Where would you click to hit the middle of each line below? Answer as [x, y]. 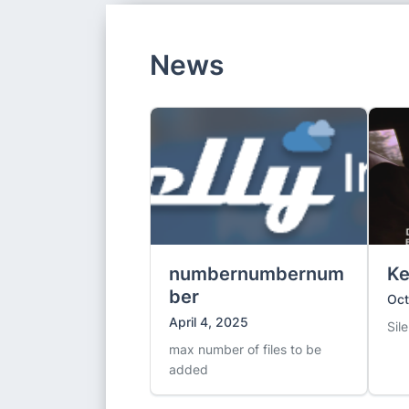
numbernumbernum [257, 274]
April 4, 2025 [209, 322]
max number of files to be [245, 349]
